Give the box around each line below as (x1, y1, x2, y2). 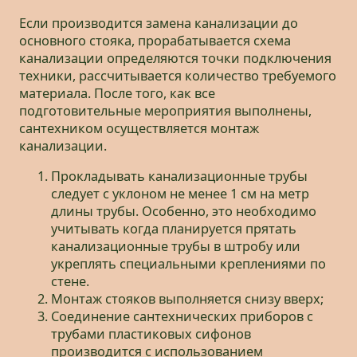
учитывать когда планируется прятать (51, 220, 296, 238)
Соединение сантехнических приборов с (51, 308, 313, 326)
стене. (51, 273, 89, 291)
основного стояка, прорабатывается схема (19, 31, 291, 49)
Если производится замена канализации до (19, 14, 298, 32)
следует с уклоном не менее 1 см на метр (51, 185, 309, 203)
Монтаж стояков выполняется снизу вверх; (51, 290, 324, 308)
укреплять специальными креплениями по (51, 255, 326, 273)
